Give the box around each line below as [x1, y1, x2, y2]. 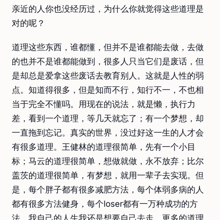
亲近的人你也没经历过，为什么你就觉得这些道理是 [12, 4, 204, 14]
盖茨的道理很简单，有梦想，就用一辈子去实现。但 [12, 170, 204, 180]
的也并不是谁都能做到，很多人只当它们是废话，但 [12, 56, 204, 66]
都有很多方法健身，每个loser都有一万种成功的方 [12, 199, 198, 209]
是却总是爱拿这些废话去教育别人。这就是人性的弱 [12, 71, 204, 81]
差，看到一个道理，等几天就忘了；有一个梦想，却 [12, 113, 204, 123]
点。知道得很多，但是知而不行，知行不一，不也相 [12, 85, 204, 95]
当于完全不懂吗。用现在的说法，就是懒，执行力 [12, 99, 195, 109]
